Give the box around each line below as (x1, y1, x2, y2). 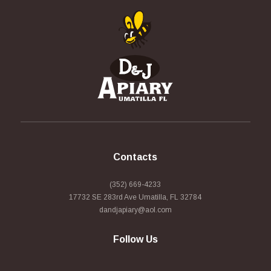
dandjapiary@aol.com (99, 206, 172, 215)
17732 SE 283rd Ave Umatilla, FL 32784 (69, 193, 202, 202)
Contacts (113, 152, 158, 163)
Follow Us (113, 234, 158, 245)
